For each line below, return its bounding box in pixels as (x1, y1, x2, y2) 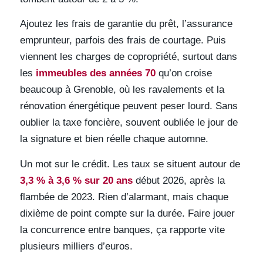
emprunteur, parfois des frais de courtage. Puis (19, 35, 226, 46)
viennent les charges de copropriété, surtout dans (19, 51, 237, 63)
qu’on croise (155, 68, 212, 79)
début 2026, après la (132, 174, 225, 186)
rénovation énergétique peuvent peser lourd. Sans (19, 100, 238, 112)
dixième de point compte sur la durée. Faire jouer (19, 207, 235, 219)
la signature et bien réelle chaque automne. (19, 133, 208, 145)
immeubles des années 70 (35, 68, 156, 79)
